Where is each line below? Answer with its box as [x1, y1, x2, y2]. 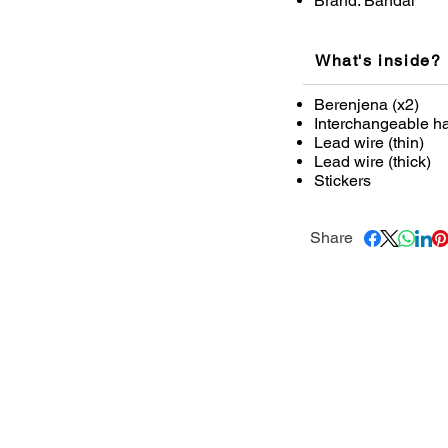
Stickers [314, 171, 371, 191]
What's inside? [315, 51, 442, 71]
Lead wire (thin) [314, 133, 424, 153]
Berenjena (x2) [314, 95, 419, 115]
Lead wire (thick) [314, 152, 431, 172]
